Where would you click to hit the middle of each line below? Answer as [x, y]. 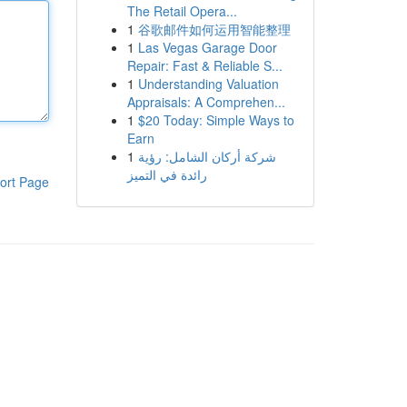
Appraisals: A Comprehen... [206, 102]
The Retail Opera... [182, 11]
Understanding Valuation [208, 84]
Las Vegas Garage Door [207, 47]
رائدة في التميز [167, 174]
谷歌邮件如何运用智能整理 [214, 29]
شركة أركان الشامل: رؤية [207, 156]
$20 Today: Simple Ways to [216, 120]
